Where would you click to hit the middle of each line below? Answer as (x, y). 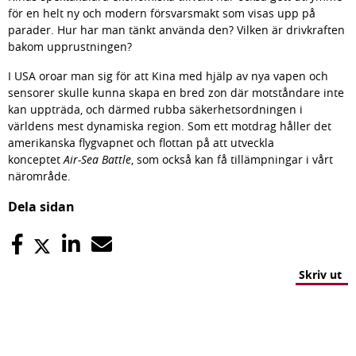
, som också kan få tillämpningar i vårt (232, 159)
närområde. (39, 176)
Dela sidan (41, 207)
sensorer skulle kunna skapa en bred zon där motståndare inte (176, 93)
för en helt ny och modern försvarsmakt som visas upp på (162, 13)
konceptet (36, 159)
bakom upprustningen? (72, 46)
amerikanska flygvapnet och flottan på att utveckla (141, 143)
